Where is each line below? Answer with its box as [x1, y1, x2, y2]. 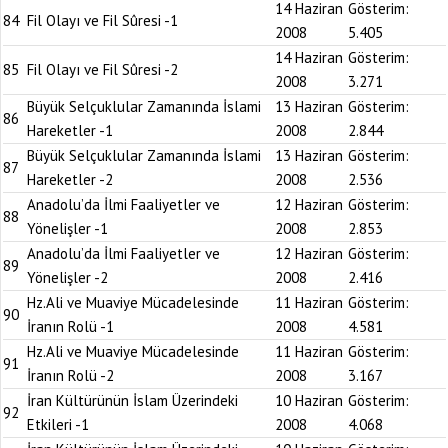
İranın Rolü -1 [27, 317, 114, 336]
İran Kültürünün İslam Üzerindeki [27, 391, 238, 410]
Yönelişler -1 [27, 219, 108, 238]
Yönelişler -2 [27, 268, 108, 287]
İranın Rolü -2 [27, 366, 114, 385]
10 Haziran [275, 391, 343, 410]
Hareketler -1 [27, 121, 113, 140]
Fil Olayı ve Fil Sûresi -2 [27, 60, 178, 79]
